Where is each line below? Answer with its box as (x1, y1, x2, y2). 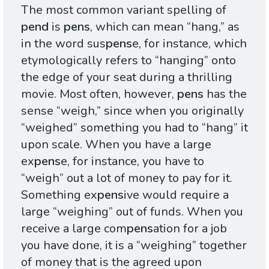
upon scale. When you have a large (21, 136, 211, 153)
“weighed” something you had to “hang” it (21, 119, 248, 136)
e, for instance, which (132, 35, 247, 52)
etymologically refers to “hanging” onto (21, 52, 236, 68)
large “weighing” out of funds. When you (21, 204, 243, 220)
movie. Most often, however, (21, 86, 177, 102)
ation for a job (153, 220, 227, 237)
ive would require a (124, 187, 229, 203)
